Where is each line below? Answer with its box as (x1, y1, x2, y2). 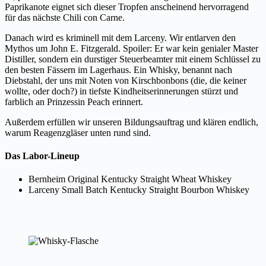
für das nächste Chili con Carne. (5, 12, 125, 23)
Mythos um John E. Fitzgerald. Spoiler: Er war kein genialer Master (5, 43, 258, 53)
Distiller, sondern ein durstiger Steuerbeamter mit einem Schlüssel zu (5, 53, 261, 64)
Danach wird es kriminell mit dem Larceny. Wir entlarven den (5, 32, 236, 43)
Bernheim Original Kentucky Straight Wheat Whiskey (28, 174, 232, 185)
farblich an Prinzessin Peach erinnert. (5, 96, 143, 107)
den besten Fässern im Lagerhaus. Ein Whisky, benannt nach (5, 64, 232, 75)
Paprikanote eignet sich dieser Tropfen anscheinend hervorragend (5, 1, 249, 12)
